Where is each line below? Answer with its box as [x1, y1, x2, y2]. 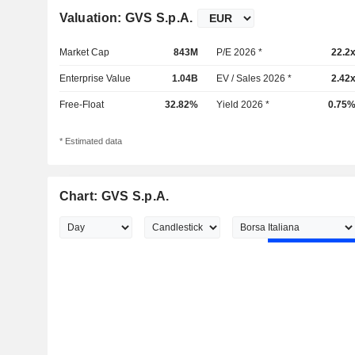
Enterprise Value [59, 73, 131, 84]
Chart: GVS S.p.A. [59, 189, 170, 204]
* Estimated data [59, 136, 122, 147]
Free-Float [59, 99, 104, 110]
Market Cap [59, 47, 109, 58]
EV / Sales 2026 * [216, 73, 292, 84]
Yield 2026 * [216, 99, 270, 110]
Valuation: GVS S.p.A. [59, 11, 193, 25]
